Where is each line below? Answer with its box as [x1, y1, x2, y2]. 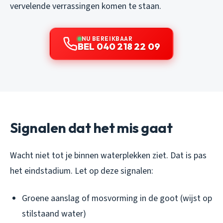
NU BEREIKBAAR [81, 35, 133, 43]
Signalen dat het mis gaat [10, 119, 172, 137]
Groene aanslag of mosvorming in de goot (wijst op [22, 192, 212, 205]
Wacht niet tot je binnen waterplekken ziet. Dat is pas [10, 149, 207, 162]
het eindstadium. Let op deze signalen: [10, 165, 153, 178]
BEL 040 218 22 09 [77, 41, 161, 53]
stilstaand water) [22, 208, 86, 221]
